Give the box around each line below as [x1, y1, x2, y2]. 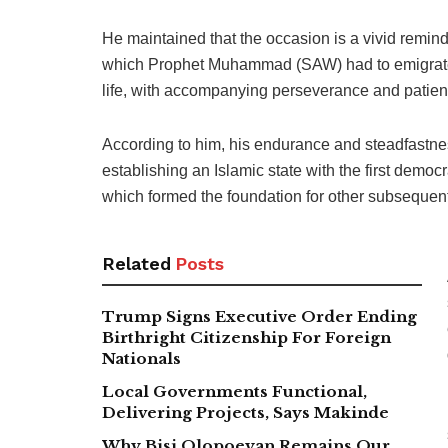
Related [102, 252, 171, 274]
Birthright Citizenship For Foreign [102, 327, 391, 347]
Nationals [102, 348, 181, 368]
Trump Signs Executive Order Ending [102, 306, 417, 326]
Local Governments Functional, [102, 381, 367, 401]
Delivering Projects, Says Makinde [102, 402, 389, 422]
